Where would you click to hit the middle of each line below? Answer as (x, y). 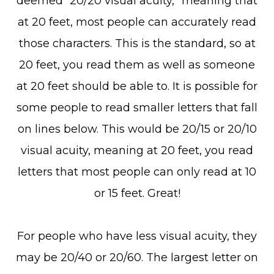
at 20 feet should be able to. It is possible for (137, 86)
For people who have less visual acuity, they (137, 236)
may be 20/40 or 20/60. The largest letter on (137, 257)
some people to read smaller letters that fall (137, 108)
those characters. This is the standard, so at (137, 43)
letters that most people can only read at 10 (137, 172)
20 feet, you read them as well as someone (137, 65)
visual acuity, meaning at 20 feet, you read (137, 150)
